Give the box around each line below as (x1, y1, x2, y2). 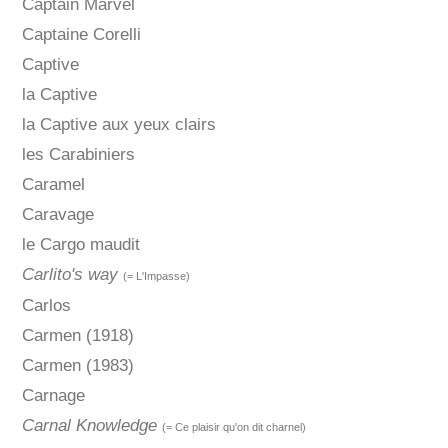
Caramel (21, 175, 85, 195)
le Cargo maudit (21, 235, 140, 255)
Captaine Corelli (21, 25, 141, 45)
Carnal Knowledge (21, 416, 157, 436)
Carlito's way (21, 265, 118, 285)
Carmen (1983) (21, 356, 134, 376)
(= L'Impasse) (122, 270, 190, 283)
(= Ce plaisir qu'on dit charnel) (161, 421, 306, 434)
